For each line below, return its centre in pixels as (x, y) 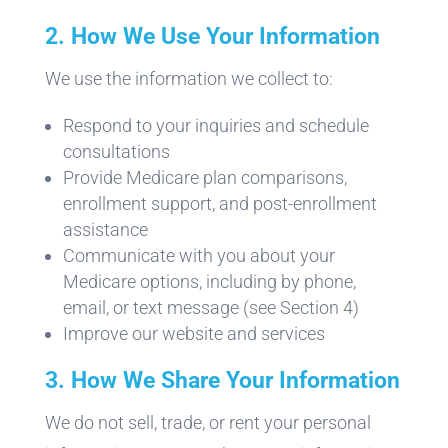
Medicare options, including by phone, (209, 281)
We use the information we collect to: (188, 78)
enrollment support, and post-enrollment (219, 203)
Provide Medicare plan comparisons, (204, 177)
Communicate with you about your (198, 255)
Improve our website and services (193, 333)
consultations (116, 151)
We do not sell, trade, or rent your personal (207, 422)
